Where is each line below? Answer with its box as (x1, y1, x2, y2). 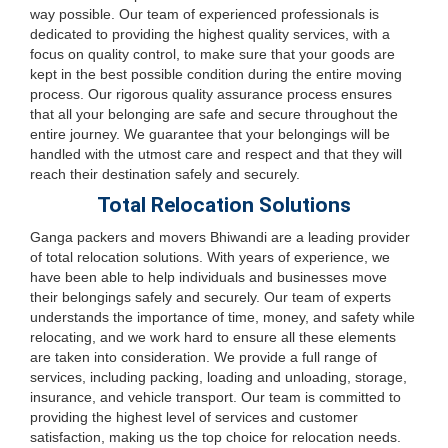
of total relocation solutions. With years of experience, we (30, 249, 390, 265)
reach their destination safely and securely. (30, 166, 300, 182)
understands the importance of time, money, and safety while (30, 309, 415, 325)
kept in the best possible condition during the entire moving (30, 66, 402, 82)
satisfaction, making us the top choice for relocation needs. (30, 429, 401, 445)
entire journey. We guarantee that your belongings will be (30, 126, 390, 142)
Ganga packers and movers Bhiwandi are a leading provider (30, 229, 410, 245)
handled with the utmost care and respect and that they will (30, 146, 402, 162)
